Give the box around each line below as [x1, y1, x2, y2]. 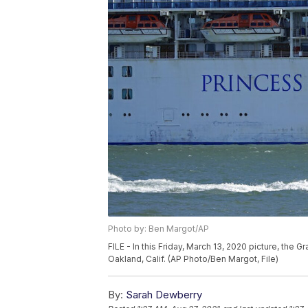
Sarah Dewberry [126, 288, 202, 302]
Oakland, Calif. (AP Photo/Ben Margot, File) [108, 254, 278, 265]
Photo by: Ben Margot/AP [108, 223, 209, 234]
